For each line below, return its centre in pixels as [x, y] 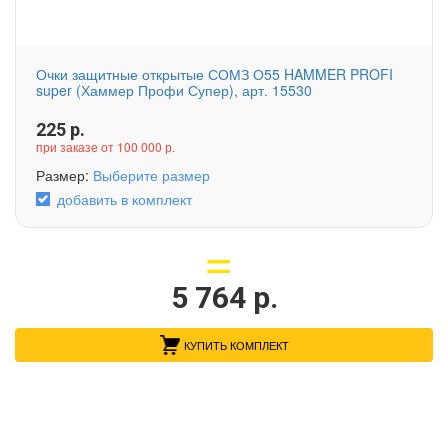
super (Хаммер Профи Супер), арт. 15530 [174, 90]
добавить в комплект [124, 199]
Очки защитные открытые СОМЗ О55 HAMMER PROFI [214, 74]
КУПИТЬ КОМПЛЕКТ [236, 344]
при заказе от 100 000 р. [105, 146]
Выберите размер [151, 175]
